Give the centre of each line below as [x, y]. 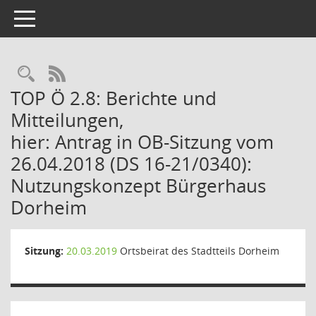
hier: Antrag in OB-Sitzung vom [142, 142]
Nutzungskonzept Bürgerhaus [138, 186]
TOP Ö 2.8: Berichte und [114, 98]
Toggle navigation [55, 17]
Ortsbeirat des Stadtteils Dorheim [198, 251]
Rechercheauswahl [107, 74]
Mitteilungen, [67, 120]
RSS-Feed [101, 74]
